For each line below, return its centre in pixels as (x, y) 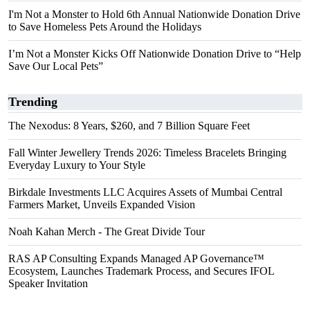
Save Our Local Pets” (56, 66)
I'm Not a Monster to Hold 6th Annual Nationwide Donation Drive (154, 14)
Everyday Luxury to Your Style (77, 165)
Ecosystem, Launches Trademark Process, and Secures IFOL (141, 271)
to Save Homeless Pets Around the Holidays (105, 27)
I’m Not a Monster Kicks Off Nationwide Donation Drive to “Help (155, 54)
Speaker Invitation (48, 283)
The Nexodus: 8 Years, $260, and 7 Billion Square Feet (129, 126)
